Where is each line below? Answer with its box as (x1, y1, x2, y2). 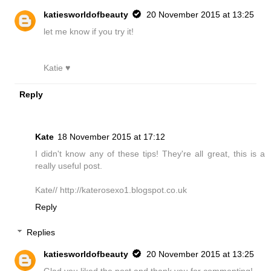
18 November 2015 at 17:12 (57, 132, 165, 142)
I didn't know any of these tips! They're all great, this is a (35, 149, 265, 159)
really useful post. (35, 161, 102, 171)
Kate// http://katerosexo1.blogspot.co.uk (35, 185, 187, 195)
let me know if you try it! (44, 27, 134, 37)
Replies (27, 227, 56, 237)
